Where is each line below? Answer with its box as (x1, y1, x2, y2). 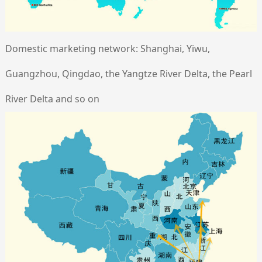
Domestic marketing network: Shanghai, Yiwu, (5, 42, 210, 55)
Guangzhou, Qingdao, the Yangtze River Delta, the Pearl (5, 67, 252, 80)
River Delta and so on (5, 92, 99, 105)
